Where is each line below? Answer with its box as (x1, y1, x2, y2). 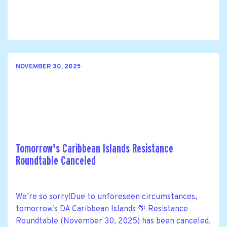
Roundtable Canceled (16, 154, 96, 167)
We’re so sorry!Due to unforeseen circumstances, (16, 192, 197, 202)
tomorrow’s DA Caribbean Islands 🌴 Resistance (16, 204, 188, 214)
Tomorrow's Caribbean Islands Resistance (16, 142, 173, 155)
